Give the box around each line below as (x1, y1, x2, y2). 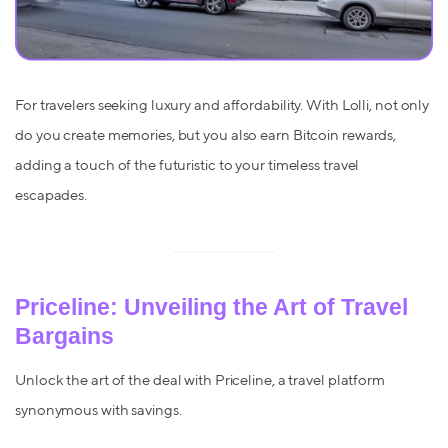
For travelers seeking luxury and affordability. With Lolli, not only (15, 98, 430, 114)
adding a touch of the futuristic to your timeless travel (15, 158, 360, 174)
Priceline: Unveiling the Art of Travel (15, 294, 408, 321)
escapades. (15, 188, 88, 204)
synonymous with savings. (15, 403, 182, 419)
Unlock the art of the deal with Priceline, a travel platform (15, 373, 385, 389)
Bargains (15, 323, 114, 350)
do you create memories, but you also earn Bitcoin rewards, (15, 128, 397, 144)
